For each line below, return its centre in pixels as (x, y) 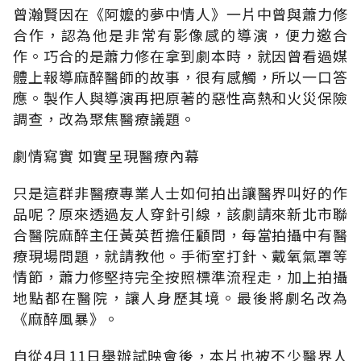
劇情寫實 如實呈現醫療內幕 (106, 155)
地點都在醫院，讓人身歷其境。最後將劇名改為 (180, 297)
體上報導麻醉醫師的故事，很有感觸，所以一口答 (180, 76)
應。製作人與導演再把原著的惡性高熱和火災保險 (180, 97)
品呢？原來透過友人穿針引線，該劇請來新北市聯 (180, 213)
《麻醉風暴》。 (66, 318)
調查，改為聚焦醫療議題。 (104, 118)
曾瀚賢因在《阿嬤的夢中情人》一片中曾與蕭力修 (180, 13)
